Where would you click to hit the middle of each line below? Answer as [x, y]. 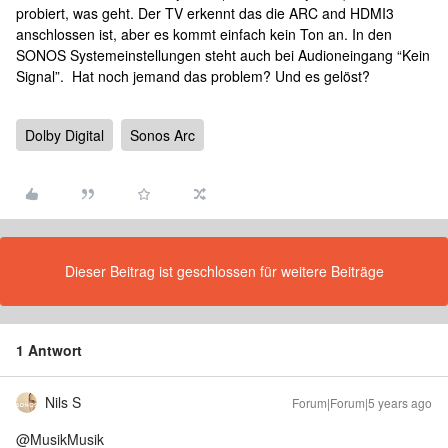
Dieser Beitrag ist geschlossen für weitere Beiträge [224, 271]
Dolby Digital [64, 135]
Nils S [63, 402]
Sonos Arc [162, 135]
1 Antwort [49, 350]
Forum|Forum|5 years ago [362, 402]
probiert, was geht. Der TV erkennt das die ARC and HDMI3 [205, 13]
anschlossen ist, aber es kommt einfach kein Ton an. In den [204, 34]
